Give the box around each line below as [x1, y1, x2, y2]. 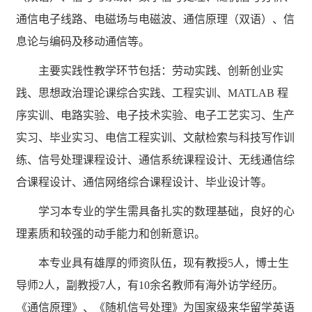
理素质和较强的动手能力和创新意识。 [16, 228, 206, 240]
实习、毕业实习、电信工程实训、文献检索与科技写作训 [16, 132, 295, 143]
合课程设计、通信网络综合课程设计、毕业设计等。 [16, 176, 273, 188]
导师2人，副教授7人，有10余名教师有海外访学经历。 [16, 279, 284, 291]
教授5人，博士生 [205, 257, 290, 269]
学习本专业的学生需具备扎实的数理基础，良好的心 [38, 205, 295, 217]
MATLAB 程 [228, 87, 289, 99]
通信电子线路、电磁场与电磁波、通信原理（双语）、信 [16, 13, 295, 25]
